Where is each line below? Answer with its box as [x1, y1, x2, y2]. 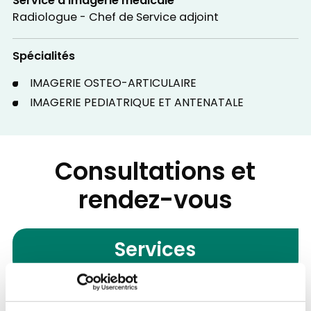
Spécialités [12, 47, 75, 67]
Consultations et [55, 153, 256, 194]
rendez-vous [78, 182, 233, 223]
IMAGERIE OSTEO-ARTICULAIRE [29, 74, 196, 93]
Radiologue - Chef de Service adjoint [12, 9, 219, 28]
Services [115, 235, 196, 267]
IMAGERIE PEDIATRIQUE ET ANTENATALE [29, 94, 244, 113]
